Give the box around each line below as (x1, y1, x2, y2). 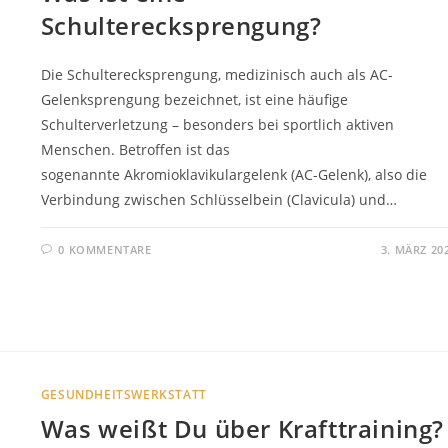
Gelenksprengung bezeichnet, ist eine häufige (40, 90, 348, 109)
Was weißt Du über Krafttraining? (40, 411, 445, 445)
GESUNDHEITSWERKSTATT (40, 385, 207, 403)
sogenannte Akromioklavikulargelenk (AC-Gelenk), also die (40, 165, 427, 184)
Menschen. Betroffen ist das (40, 140, 230, 159)
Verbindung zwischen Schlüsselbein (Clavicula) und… (40, 190, 397, 209)
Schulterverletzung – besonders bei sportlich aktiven (40, 115, 394, 134)
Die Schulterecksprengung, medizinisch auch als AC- (40, 65, 393, 84)
